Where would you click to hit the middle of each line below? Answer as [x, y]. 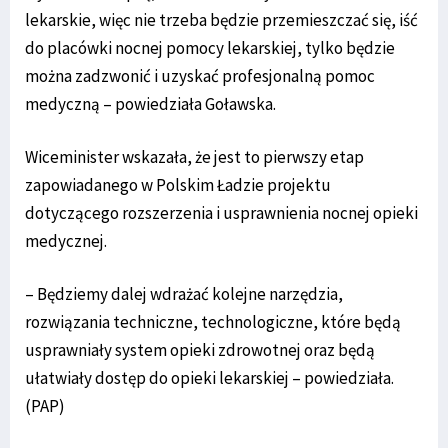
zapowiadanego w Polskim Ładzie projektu [178, 184]
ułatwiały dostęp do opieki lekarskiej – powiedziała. [209, 377]
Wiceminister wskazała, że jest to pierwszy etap [194, 156]
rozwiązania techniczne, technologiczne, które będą [213, 321]
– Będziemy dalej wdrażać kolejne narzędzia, [184, 293]
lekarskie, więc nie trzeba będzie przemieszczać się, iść [221, 19]
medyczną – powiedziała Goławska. [150, 103]
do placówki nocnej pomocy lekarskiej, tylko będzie [210, 47]
